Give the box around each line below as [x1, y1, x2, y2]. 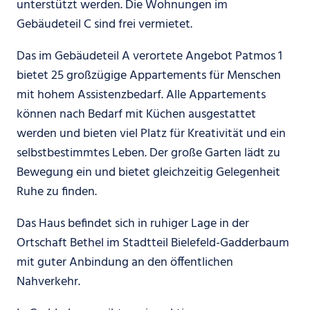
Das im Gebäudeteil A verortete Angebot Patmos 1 [17, 46, 282, 66]
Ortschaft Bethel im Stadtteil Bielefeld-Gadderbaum [17, 232, 289, 253]
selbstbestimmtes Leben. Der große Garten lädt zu [17, 143, 280, 163]
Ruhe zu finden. [17, 181, 97, 202]
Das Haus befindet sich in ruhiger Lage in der [17, 213, 249, 234]
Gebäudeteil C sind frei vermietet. [17, 14, 192, 35]
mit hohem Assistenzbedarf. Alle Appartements [17, 84, 266, 105]
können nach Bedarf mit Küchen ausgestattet [17, 104, 256, 125]
